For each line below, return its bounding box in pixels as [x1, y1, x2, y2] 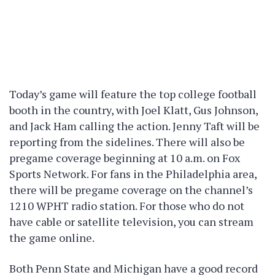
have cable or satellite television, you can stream [9, 214, 254, 229]
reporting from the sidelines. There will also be [9, 134, 245, 149]
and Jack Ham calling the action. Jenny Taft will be [9, 118, 260, 133]
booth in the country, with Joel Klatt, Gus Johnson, [9, 103, 258, 117]
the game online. [9, 230, 95, 245]
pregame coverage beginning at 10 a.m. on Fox [9, 150, 240, 165]
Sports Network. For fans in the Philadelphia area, [9, 166, 257, 181]
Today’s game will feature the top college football [9, 87, 257, 101]
